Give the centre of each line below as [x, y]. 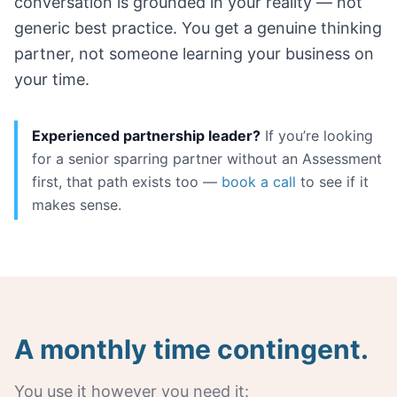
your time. [52, 79]
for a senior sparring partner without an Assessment [207, 159]
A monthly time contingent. [191, 349]
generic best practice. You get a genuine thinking [198, 28]
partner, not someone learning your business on [194, 54]
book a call [259, 182]
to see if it [332, 182]
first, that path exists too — [127, 182]
